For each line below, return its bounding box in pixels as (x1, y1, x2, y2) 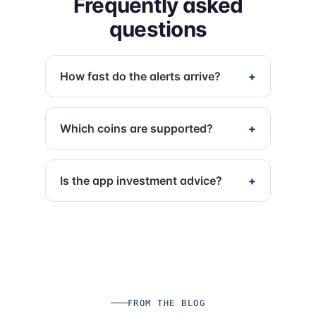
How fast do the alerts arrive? (60, 69, 221, 84)
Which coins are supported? (60, 121, 213, 135)
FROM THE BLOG (127, 297, 206, 308)
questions (109, 16, 207, 42)
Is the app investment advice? (60, 173, 222, 188)
